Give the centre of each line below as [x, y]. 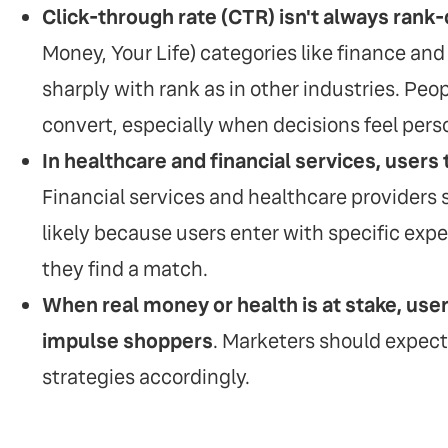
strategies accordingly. [146, 377]
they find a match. [125, 269]
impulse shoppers [127, 341]
